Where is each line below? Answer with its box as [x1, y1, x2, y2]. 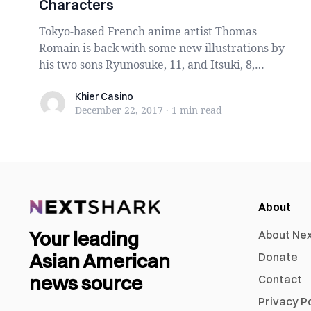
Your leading [29, 227, 139, 251]
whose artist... [39, 74, 112, 89]
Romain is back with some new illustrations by [39, 40, 285, 56]
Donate [258, 250, 298, 264]
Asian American [29, 249, 170, 273]
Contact [258, 272, 302, 286]
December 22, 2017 [75, 103, 163, 117]
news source [29, 271, 142, 295]
